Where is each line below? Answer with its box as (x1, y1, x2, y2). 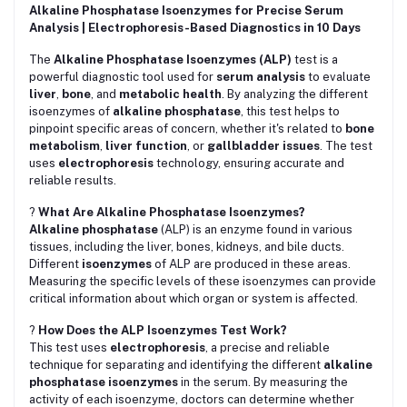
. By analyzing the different (222, 87, 368, 102)
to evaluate (305, 70, 371, 84)
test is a (292, 53, 338, 67)
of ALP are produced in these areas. (152, 257, 351, 272)
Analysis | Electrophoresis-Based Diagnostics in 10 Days (29, 21, 361, 35)
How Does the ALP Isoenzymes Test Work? (38, 323, 287, 338)
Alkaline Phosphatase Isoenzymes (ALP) (54, 53, 292, 67)
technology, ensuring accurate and (154, 156, 344, 171)
